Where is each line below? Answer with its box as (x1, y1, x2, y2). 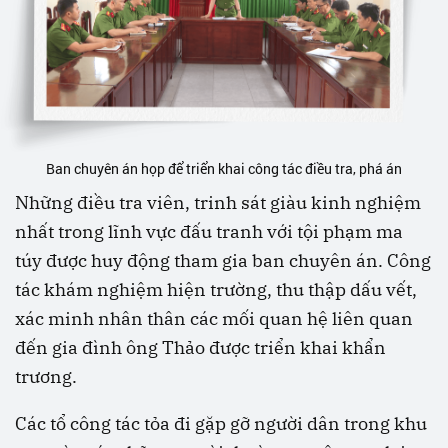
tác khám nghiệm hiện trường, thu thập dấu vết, (15, 278, 417, 302)
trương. (15, 365, 77, 389)
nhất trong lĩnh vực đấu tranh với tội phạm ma (15, 220, 403, 244)
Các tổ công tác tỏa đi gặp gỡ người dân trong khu (15, 412, 427, 436)
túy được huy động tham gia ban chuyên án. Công (15, 249, 431, 273)
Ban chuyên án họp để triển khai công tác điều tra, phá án (46, 159, 402, 179)
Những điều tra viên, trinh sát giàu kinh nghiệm (15, 191, 421, 215)
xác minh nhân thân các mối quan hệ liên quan (15, 307, 413, 331)
